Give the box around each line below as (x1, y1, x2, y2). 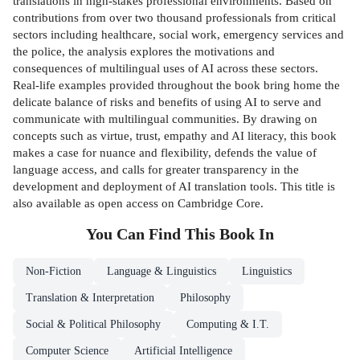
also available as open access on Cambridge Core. (13, 196, 264, 211)
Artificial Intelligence (134, 345, 232, 358)
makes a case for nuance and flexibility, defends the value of (13, 145, 317, 160)
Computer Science (26, 345, 108, 358)
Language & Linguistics (107, 265, 216, 278)
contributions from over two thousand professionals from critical (13, 10, 336, 25)
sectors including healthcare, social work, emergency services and (13, 27, 344, 42)
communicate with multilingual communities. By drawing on (13, 112, 317, 126)
